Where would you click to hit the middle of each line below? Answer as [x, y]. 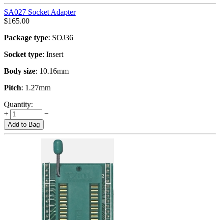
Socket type [23, 54]
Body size [20, 71]
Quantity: [18, 104]
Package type [26, 37]
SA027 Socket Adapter [40, 12]
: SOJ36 [61, 37]
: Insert [53, 54]
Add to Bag [24, 124]
